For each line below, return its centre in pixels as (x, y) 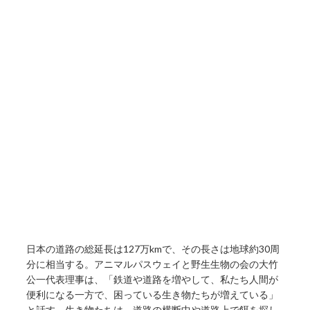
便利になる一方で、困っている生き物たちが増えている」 (153, 294)
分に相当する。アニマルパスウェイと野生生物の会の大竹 (153, 264)
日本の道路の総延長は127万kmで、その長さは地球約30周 (153, 248)
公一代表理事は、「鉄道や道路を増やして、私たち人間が (153, 279)
